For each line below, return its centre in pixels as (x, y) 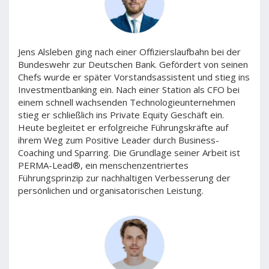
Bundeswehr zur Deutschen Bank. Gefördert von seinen (133, 64)
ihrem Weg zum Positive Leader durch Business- (119, 140)
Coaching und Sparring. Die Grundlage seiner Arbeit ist (129, 153)
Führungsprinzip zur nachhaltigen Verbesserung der (124, 178)
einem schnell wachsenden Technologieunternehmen (127, 102)
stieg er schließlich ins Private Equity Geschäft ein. (121, 115)
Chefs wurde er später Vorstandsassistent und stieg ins (134, 77)
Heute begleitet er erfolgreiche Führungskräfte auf (123, 127)
